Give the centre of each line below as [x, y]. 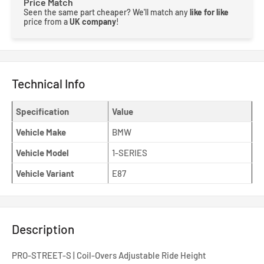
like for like [209, 12]
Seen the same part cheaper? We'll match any [107, 12]
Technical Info [49, 83]
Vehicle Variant [45, 174]
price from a [47, 21]
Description [43, 229]
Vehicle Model [42, 153]
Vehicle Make [41, 132]
